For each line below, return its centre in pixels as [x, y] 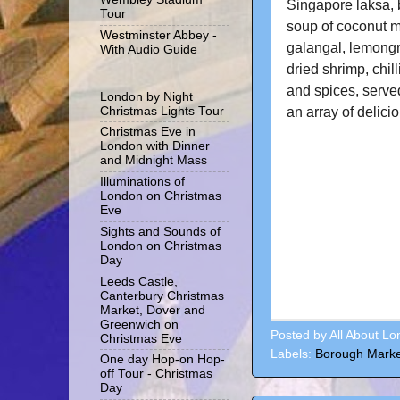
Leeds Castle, [139, 281]
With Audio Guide [149, 49]
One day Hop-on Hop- [162, 360]
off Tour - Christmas [156, 374]
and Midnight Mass [154, 161]
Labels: [293, 354]
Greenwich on [139, 324]
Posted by [300, 336]
